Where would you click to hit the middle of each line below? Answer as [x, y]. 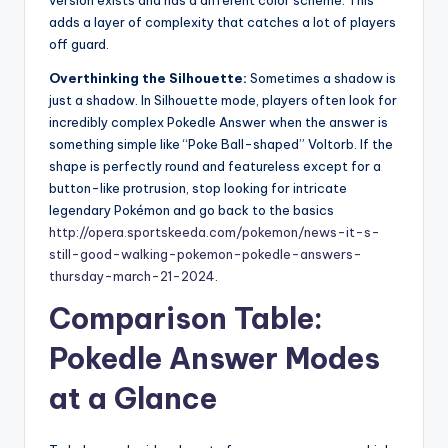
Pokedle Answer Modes [214, 359]
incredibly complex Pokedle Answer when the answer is [218, 122]
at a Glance [133, 399]
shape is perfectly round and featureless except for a [215, 166]
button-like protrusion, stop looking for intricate [198, 188]
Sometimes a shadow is [321, 78]
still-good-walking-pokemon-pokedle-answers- [205, 254]
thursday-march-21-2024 [132, 276]
